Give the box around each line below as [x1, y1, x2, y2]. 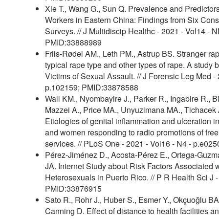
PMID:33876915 [45, 183, 102, 194]
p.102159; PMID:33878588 [45, 82, 138, 93]
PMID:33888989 [45, 37, 102, 48]
